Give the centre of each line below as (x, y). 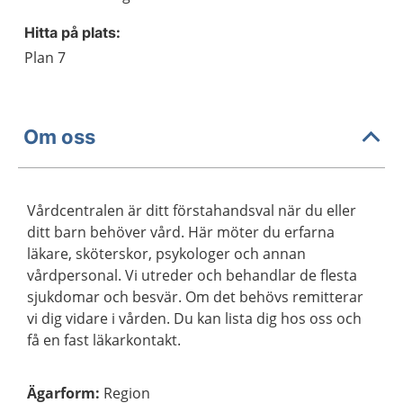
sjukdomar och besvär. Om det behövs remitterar (195, 297)
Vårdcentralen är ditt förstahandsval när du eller (192, 210)
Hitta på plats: (72, 32)
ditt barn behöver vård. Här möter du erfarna (181, 232)
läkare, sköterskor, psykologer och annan (166, 254)
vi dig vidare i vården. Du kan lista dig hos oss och (194, 318)
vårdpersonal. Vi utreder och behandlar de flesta (192, 275)
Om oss (59, 136)
